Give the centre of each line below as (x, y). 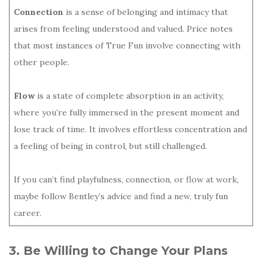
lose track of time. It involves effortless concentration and (130, 129)
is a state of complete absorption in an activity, (129, 95)
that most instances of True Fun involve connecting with (127, 45)
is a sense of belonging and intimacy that (146, 12)
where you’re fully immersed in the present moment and (127, 112)
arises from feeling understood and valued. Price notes (123, 28)
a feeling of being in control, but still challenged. (110, 146)
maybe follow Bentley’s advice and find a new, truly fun (121, 196)
